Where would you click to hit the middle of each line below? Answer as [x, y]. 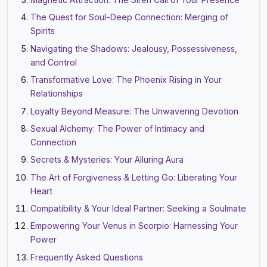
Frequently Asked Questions [87, 257]
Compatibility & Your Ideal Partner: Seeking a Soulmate [139, 209]
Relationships [57, 94]
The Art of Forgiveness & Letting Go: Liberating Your [134, 177]
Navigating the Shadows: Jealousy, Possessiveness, [134, 48]
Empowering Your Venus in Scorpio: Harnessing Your [134, 226]
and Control [54, 62]
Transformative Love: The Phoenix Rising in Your [126, 80]
